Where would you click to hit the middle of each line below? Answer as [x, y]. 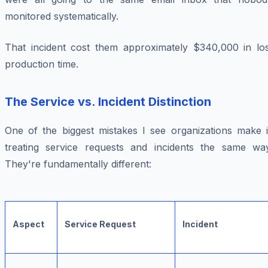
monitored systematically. [62, 16]
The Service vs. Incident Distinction [108, 102]
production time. [42, 64]
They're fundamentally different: [78, 164]
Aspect [28, 224]
